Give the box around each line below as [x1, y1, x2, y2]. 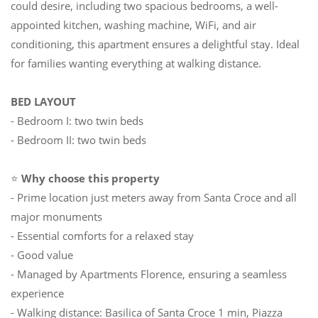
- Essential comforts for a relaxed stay [11, 228, 194, 243]
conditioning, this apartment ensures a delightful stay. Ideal [11, 36, 300, 51]
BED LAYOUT [11, 94, 76, 109]
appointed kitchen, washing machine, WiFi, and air [11, 17, 256, 32]
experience [11, 285, 64, 300]
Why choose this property [18, 170, 160, 185]
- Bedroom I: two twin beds [11, 113, 143, 128]
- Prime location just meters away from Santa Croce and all [11, 190, 297, 204]
